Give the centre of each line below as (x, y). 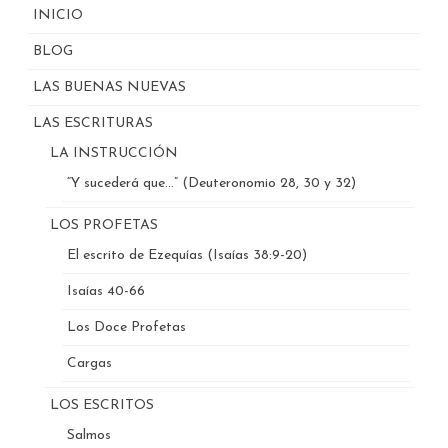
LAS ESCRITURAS (93, 124)
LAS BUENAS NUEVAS (109, 88)
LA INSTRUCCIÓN (114, 154)
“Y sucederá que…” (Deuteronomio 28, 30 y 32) (211, 184)
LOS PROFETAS (104, 226)
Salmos (89, 436)
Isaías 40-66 (106, 292)
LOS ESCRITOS (102, 406)
